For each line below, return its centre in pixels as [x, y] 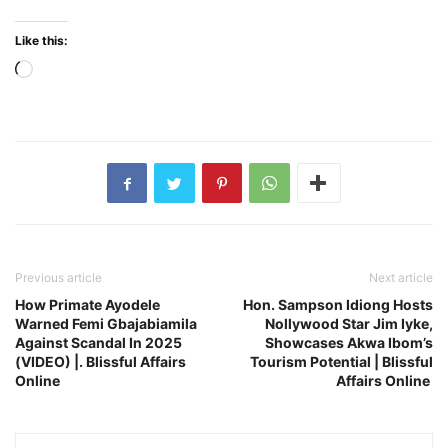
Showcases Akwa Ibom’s [349, 343]
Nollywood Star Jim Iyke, [349, 324]
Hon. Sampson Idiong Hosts [338, 305]
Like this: [41, 41]
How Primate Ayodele [87, 305]
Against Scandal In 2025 [98, 343]
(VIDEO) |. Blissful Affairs [100, 362]
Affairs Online [384, 381]
